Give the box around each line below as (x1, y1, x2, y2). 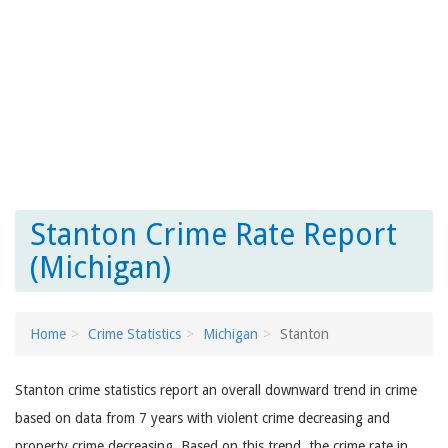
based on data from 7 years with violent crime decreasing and (15, 410, 390, 426)
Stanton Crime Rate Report (30, 217, 397, 252)
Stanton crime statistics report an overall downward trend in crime (15, 382, 417, 398)
